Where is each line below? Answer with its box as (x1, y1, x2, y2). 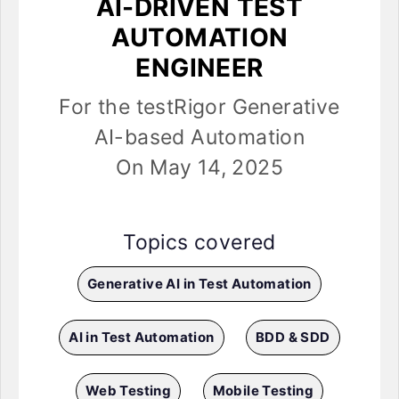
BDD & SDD (256, 329, 330, 346)
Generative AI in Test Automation (87, 275, 312, 293)
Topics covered (123, 230, 276, 256)
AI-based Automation (94, 125, 305, 151)
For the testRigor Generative (59, 94, 340, 120)
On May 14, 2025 (116, 155, 283, 181)
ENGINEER (135, 53, 264, 84)
